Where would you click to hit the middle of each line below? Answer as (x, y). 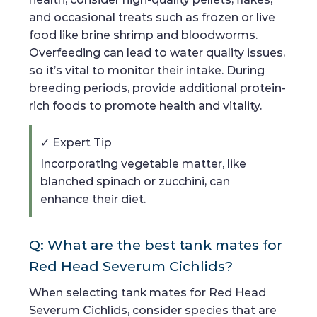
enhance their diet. (93, 200)
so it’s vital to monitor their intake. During (147, 71)
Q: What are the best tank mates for (156, 245)
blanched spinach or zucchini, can (135, 182)
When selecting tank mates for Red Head (148, 293)
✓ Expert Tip (76, 143)
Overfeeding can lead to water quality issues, (157, 53)
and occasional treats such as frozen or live (152, 18)
